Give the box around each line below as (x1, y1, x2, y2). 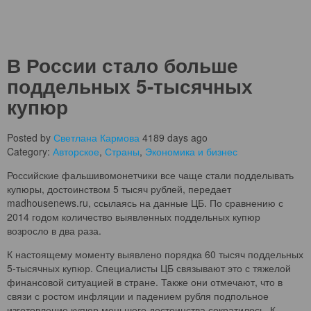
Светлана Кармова (53, 130, 140, 144)
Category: (7, 144, 53, 158)
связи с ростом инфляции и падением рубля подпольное (7, 288, 269, 303)
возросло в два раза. (7, 223, 101, 237)
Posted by (7, 130, 53, 144)
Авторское (53, 144, 99, 158)
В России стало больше (7, 50, 238, 79)
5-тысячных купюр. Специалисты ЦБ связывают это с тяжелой (7, 260, 291, 275)
